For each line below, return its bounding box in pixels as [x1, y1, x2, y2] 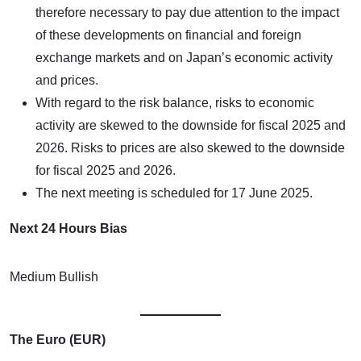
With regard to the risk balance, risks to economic [35, 95, 314, 110]
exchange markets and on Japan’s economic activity [35, 50, 333, 64]
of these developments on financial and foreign [35, 27, 301, 42]
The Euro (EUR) [10, 332, 106, 346]
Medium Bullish [10, 269, 98, 284]
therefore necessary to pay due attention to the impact [35, 5, 339, 19]
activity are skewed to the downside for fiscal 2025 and [35, 118, 346, 132]
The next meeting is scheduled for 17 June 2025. [35, 185, 313, 200]
